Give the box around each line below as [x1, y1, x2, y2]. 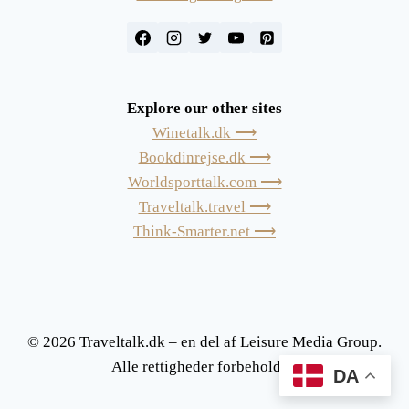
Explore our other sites [127, 100, 282, 117]
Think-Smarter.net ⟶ [133, 223, 276, 240]
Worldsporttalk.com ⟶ [127, 173, 282, 191]
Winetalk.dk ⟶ [152, 124, 257, 142]
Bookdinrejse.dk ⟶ [138, 149, 271, 166]
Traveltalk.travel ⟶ [138, 198, 271, 215]
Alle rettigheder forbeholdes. [110, 358, 299, 375]
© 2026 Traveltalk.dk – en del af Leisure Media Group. [27, 333, 382, 351]
